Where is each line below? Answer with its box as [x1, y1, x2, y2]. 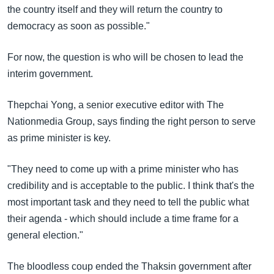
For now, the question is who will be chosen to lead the [7, 52, 243, 62]
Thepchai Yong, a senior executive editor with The [7, 100, 224, 110]
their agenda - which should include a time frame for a [7, 213, 239, 224]
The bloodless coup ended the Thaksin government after [7, 261, 251, 272]
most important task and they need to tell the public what [7, 197, 249, 207]
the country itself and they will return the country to [7, 4, 223, 15]
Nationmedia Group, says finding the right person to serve [7, 116, 256, 127]
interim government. [7, 68, 93, 79]
